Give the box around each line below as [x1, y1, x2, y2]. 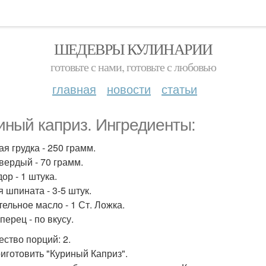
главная [52, 80, 96, 97]
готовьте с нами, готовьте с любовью [50, 59, 216, 75]
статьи [161, 80, 197, 97]
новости [107, 80, 151, 97]
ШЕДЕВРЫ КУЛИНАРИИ [53, 39, 213, 59]
